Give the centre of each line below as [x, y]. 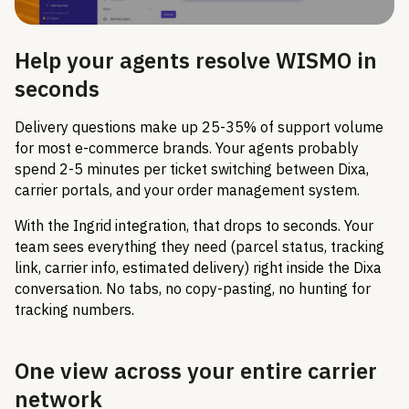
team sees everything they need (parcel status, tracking [199, 246]
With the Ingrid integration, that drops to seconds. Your [194, 225]
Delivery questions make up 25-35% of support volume [199, 126]
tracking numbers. [74, 309]
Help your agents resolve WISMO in [196, 61]
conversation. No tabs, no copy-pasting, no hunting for [193, 288]
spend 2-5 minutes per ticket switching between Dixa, [192, 168]
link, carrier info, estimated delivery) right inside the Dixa [198, 267]
